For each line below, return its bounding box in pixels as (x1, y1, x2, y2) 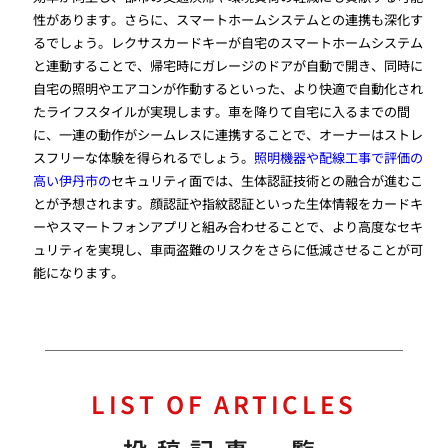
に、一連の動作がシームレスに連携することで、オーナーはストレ (33, 124, 424, 144)
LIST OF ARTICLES (91, 386, 357, 422)
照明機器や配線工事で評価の (254, 147, 424, 167)
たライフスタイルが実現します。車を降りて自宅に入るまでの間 (33, 101, 411, 121)
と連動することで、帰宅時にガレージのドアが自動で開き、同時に (33, 55, 424, 75)
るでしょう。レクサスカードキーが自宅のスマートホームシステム (33, 32, 424, 52)
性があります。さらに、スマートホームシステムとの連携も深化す (33, 9, 424, 29)
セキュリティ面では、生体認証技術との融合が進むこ (111, 170, 424, 190)
